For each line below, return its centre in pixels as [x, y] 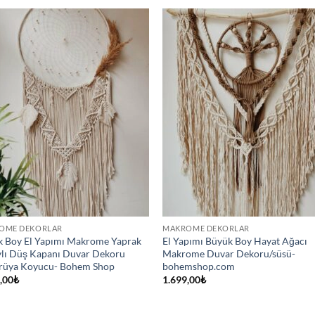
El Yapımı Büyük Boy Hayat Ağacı [235, 240]
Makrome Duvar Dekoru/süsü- [229, 253]
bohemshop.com [199, 266]
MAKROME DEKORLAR [206, 228]
